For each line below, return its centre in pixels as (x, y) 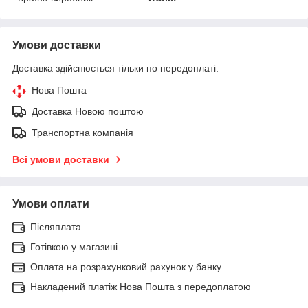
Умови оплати (51, 203)
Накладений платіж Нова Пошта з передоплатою (141, 286)
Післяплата (56, 227)
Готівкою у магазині (74, 246)
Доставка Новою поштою (88, 111)
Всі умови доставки (61, 159)
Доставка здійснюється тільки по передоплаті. (115, 68)
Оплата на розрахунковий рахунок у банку (126, 266)
